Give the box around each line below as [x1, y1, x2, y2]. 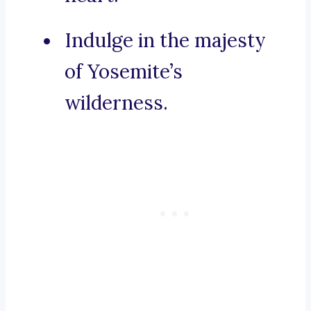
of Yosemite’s [65, 59, 183, 85]
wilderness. [65, 90, 168, 116]
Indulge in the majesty [65, 28, 266, 53]
